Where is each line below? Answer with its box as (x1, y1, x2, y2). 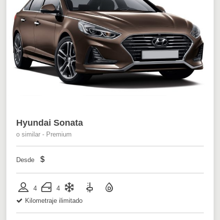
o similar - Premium (16, 130, 72, 138)
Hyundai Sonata (16, 117, 83, 128)
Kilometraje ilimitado (25, 196, 83, 204)
